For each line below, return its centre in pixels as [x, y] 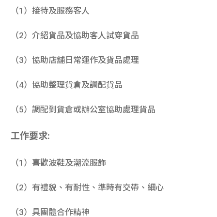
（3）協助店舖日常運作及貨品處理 [75, 60]
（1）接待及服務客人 [50, 10]
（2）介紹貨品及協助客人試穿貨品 [75, 35]
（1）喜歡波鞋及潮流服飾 [59, 163]
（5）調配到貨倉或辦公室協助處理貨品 [83, 109]
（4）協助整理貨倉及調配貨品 [67, 85]
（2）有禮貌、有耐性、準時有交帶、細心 [87, 188]
